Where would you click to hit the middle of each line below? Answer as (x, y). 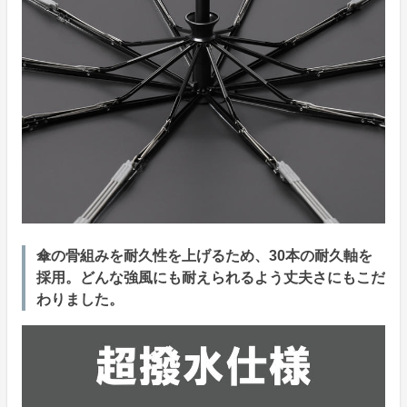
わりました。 (80, 300)
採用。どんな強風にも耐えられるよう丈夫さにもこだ (211, 278)
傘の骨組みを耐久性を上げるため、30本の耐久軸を (204, 256)
